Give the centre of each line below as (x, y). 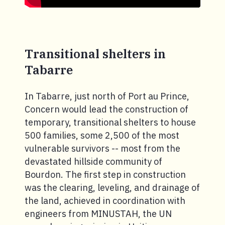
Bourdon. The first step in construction (105, 174)
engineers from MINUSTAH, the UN (98, 213)
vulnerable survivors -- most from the (102, 148)
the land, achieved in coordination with (105, 200)
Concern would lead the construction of (106, 109)
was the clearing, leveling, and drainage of (112, 187)
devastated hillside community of (93, 161)
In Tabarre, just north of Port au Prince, (107, 96)
